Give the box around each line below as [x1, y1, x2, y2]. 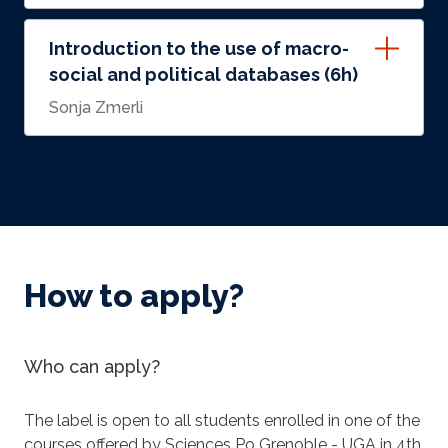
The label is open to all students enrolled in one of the [24, 410, 420, 430]
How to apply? [24, 276, 244, 314]
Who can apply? [24, 355, 160, 377]
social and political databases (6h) [49, 63, 358, 85]
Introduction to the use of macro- [49, 37, 349, 59]
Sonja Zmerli [49, 97, 143, 117]
